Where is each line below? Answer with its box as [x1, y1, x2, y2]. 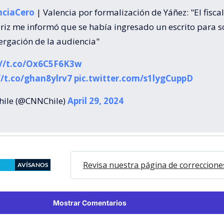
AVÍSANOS [17, 160, 48, 168]
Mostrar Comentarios [52, 198, 126, 207]
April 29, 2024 [67, 94, 123, 106]
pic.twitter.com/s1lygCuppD [74, 72, 193, 84]
